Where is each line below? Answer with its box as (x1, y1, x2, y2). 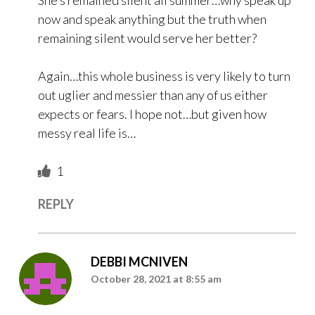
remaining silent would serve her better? (38, 30, 257, 46)
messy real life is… (38, 125, 136, 141)
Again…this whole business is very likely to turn (38, 68, 290, 84)
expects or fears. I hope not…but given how (38, 106, 266, 122)
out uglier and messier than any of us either (38, 87, 268, 103)
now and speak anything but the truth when (38, 11, 266, 27)
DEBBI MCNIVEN (91, 254, 188, 270)
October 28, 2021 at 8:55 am (91, 273, 221, 285)
